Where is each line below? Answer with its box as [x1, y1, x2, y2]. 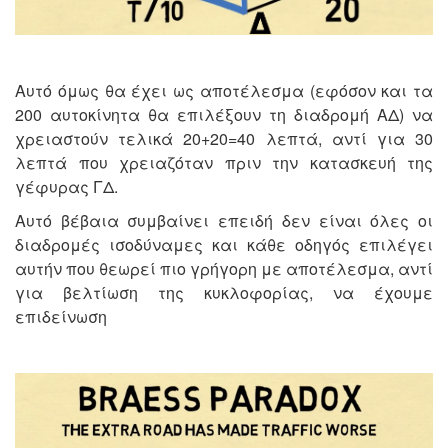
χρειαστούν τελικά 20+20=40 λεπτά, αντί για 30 [15, 127, 433, 151]
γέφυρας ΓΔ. [15, 175, 118, 199]
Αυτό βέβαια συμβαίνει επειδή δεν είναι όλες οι [15, 209, 433, 233]
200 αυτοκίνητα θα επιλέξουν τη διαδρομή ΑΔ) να [15, 103, 433, 127]
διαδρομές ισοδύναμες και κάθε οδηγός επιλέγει [15, 233, 433, 257]
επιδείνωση [15, 305, 107, 329]
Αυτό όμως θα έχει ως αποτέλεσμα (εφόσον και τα [15, 79, 433, 103]
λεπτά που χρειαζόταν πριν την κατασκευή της [15, 151, 433, 175]
